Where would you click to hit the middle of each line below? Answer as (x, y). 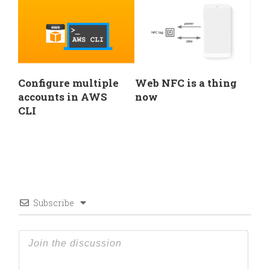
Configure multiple (68, 83)
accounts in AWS (63, 96)
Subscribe (54, 202)
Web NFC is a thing (186, 83)
